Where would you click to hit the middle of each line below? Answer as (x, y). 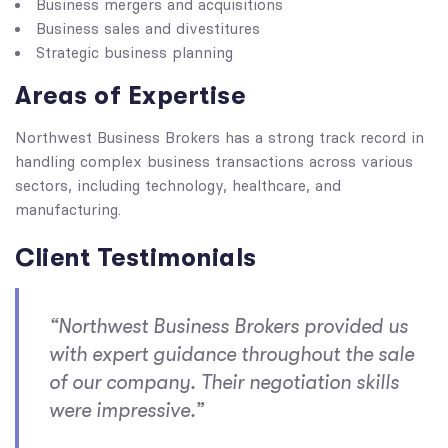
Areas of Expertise (130, 95)
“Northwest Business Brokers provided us (228, 326)
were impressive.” (126, 410)
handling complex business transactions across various (214, 162)
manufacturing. (68, 210)
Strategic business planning (134, 53)
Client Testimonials (136, 257)
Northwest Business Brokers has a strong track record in (219, 138)
